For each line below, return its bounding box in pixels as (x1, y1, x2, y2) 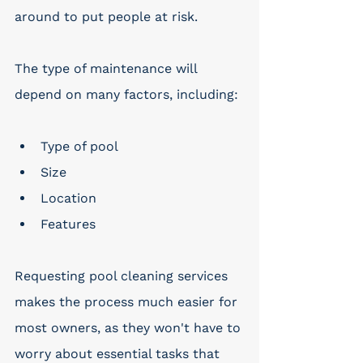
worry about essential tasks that (15, 346, 224, 361)
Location (41, 190, 96, 206)
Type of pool (41, 139, 118, 154)
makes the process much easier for (15, 294, 241, 310)
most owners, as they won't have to (15, 320, 245, 335)
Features (41, 216, 96, 232)
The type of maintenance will (15, 61, 201, 76)
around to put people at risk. (15, 9, 198, 24)
